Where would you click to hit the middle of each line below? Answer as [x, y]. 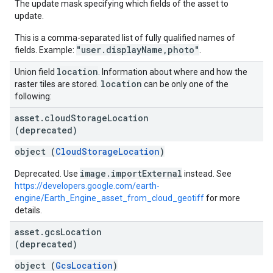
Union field [36, 72]
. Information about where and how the [173, 72]
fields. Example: [45, 50]
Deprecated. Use [47, 174]
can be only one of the [185, 84]
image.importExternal [131, 173]
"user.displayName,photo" [138, 50]
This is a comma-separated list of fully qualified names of [125, 38]
